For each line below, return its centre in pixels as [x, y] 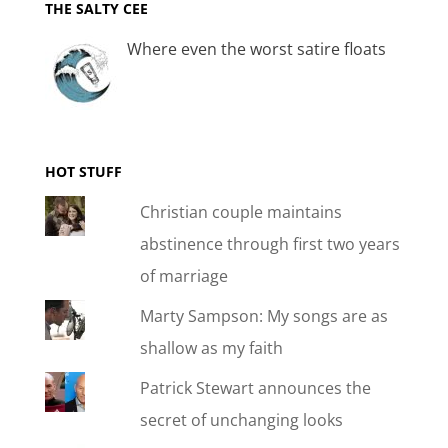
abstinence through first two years [270, 243]
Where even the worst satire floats [256, 48]
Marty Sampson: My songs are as [264, 315]
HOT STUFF [83, 171]
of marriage [184, 275]
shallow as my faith [212, 347]
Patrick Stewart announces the [256, 387]
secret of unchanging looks [242, 419]
